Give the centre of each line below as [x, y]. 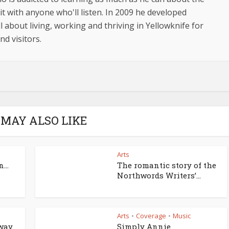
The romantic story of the [167, 165]
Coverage [151, 216]
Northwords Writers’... [159, 175]
